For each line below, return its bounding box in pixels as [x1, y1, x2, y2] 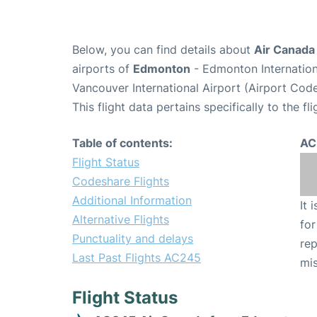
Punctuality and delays [72, 231, 193, 246]
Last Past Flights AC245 [72, 250, 201, 265]
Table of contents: [72, 136, 173, 151]
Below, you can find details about [72, 42, 254, 57]
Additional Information [72, 193, 192, 208]
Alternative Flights [72, 212, 169, 227]
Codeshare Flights [72, 174, 169, 189]
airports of [72, 62, 133, 76]
